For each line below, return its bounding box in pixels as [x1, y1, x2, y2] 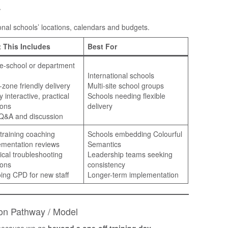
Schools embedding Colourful [88, 128, 182, 139]
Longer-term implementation [88, 169, 179, 180]
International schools [88, 70, 154, 80]
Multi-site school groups [88, 80, 164, 91]
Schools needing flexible [88, 90, 165, 101]
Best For [88, 41, 117, 51]
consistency [88, 159, 125, 169]
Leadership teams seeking [88, 149, 173, 159]
